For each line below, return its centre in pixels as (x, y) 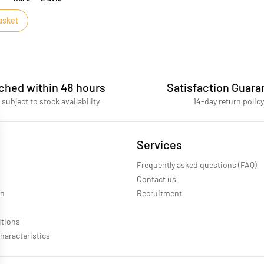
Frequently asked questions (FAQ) (197, 164)
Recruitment (159, 193)
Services (159, 144)
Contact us (156, 179)
